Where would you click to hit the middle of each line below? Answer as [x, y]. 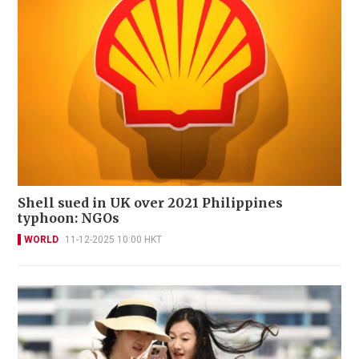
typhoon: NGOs [69, 218]
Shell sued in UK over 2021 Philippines [150, 202]
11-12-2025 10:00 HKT [113, 239]
